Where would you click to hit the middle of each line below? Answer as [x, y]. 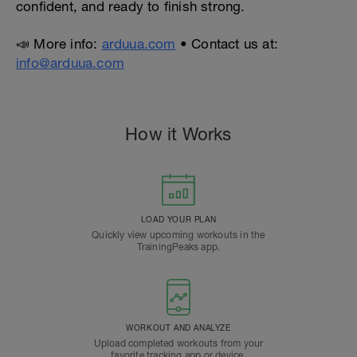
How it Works [178, 134]
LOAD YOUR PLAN [178, 220]
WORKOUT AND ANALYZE [178, 328]
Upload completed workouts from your [178, 344]
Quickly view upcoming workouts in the [178, 235]
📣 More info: [59, 44]
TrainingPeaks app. [178, 247]
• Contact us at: [227, 44]
